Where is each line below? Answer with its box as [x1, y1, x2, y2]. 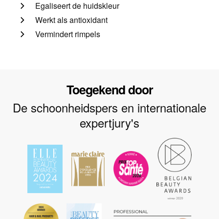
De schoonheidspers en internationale [13, 99, 206, 116]
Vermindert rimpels [35, 28, 100, 40]
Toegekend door [66, 81, 153, 99]
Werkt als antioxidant [35, 14, 108, 26]
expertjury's [80, 114, 139, 131]
